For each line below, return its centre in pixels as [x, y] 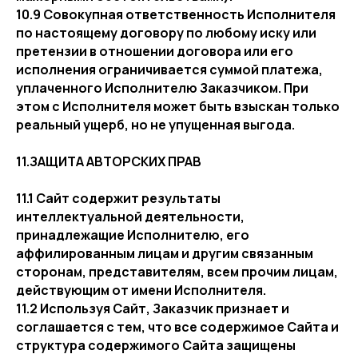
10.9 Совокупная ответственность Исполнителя [176, 14]
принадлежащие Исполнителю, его [133, 235]
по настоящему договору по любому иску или [166, 33]
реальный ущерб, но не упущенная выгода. [155, 125]
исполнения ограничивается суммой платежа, [169, 70]
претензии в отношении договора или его [155, 51]
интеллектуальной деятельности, [130, 217]
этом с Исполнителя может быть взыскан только [178, 106]
